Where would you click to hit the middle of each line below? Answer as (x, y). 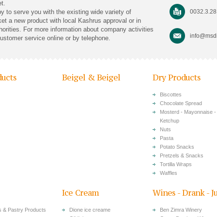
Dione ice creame (90, 210)
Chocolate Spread (181, 103)
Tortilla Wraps (176, 164)
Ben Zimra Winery (181, 210)
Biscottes (171, 94)
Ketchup (170, 121)
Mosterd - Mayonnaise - (188, 112)
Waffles (169, 173)
